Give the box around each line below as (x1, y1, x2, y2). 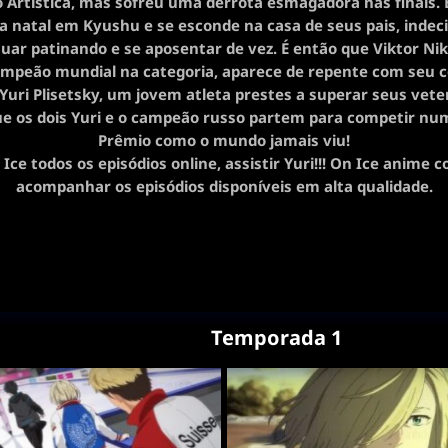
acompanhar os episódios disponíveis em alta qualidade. (15, 176, 433, 196)
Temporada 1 (211, 324, 342, 351)
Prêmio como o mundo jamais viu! (98, 130, 350, 150)
